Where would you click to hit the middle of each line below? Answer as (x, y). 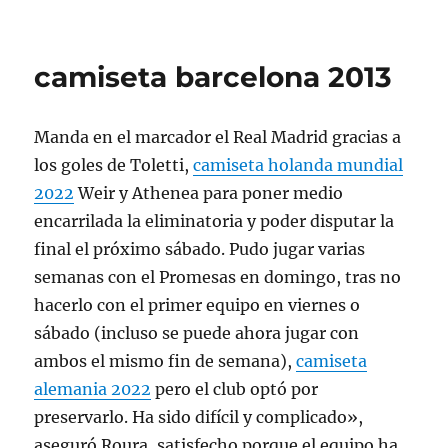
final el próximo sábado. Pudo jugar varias (200, 249)
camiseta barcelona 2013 (213, 77)
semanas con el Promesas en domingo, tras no (218, 277)
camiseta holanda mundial (298, 165)
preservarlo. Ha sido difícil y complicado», (199, 417)
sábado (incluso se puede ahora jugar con (197, 333)
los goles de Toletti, (114, 165)
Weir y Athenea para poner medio (209, 193)
